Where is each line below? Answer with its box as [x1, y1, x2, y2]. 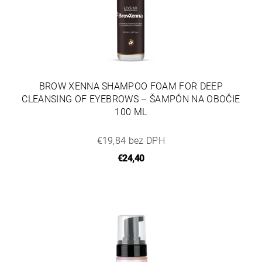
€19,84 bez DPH [96, 135, 165, 146]
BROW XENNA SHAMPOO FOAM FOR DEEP [39, 80, 223, 92]
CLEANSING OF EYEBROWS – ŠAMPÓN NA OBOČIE [22, 93, 240, 105]
